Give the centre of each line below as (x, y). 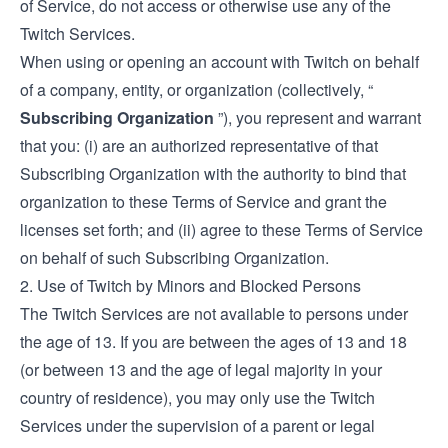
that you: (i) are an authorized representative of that (199, 145)
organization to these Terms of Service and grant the (203, 201)
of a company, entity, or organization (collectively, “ (196, 89)
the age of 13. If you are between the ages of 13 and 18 (213, 341)
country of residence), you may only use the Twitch (197, 397)
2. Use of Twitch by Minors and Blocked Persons (190, 285)
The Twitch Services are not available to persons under (214, 313)
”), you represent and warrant (317, 117)
